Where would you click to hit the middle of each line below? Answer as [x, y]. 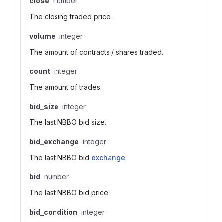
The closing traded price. [71, 17]
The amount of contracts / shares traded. [96, 52]
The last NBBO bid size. [68, 122]
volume [42, 36]
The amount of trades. [65, 87]
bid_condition [53, 212]
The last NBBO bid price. [69, 193]
